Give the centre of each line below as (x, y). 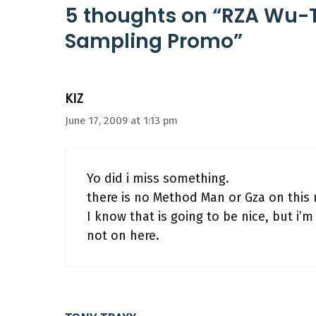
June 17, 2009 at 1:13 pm (121, 121)
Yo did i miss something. (158, 178)
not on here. (123, 236)
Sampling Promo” (154, 41)
